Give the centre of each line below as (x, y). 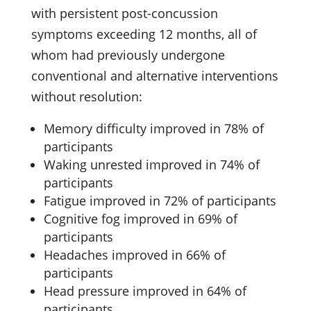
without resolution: (86, 96)
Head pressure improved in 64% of (145, 291)
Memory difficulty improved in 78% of (153, 128)
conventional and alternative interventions (154, 75)
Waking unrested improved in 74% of (151, 164)
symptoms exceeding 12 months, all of (144, 34)
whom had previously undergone (128, 54)
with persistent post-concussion (124, 13)
